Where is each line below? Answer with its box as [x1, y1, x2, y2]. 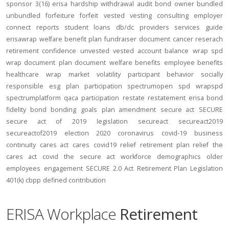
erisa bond [188, 94, 223, 102]
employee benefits [164, 58, 223, 67]
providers [139, 23, 169, 32]
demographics [156, 152, 201, 161]
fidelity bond [6, 105, 47, 114]
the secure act [64, 152, 115, 161]
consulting [156, 11, 189, 20]
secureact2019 [178, 117, 223, 126]
